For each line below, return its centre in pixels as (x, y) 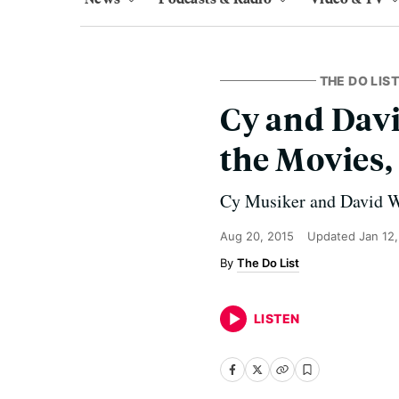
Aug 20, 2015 (257, 236)
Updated (333, 236)
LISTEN (277, 318)
